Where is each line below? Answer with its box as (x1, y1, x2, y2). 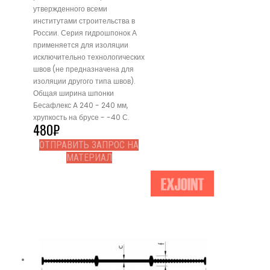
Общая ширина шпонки (33, 87, 114, 98)
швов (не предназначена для (33, 63, 134, 74)
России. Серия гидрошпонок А (33, 27, 137, 38)
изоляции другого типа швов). (33, 75, 136, 86)
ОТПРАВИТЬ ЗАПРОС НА (39, 139, 139, 151)
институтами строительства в (33, 15, 135, 26)
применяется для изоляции (33, 39, 128, 50)
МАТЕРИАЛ (66, 151, 112, 163)
